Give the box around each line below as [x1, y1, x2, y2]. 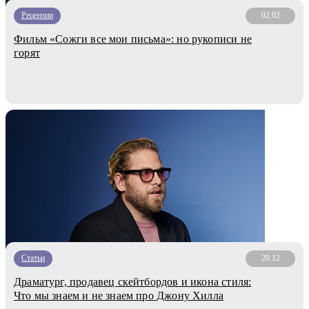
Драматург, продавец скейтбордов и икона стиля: [14, 275, 252, 288]
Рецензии [21, 10, 53, 21]
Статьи [21, 253, 45, 263]
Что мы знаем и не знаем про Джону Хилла [14, 289, 224, 301]
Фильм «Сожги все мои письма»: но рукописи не [14, 32, 252, 45]
